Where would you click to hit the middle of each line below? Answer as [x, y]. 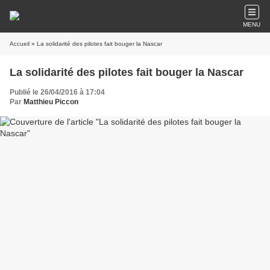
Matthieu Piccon [51, 102]
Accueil [20, 44]
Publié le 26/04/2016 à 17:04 [57, 92]
